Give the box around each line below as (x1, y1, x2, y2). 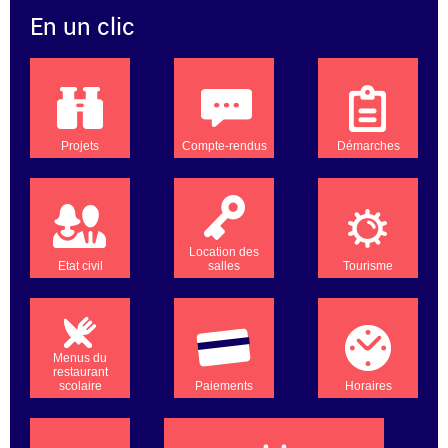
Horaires (344, 378, 392, 393)
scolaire (58, 378, 102, 393)
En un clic (30, 9, 135, 42)
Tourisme (343, 258, 393, 273)
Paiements (195, 378, 253, 393)
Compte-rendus (181, 138, 267, 153)
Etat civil (57, 258, 103, 273)
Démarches (336, 138, 400, 153)
